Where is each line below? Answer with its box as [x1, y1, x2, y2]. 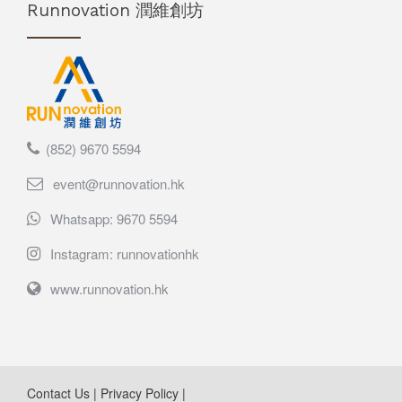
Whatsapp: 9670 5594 [50, 208, 178, 228]
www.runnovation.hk [50, 278, 169, 298]
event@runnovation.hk [53, 173, 185, 193]
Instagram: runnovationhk [50, 243, 199, 263]
